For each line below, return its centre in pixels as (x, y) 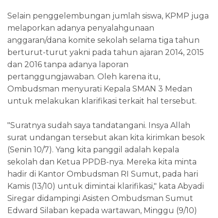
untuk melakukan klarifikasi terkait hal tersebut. (102, 101)
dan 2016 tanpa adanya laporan (68, 65)
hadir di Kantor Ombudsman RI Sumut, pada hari (103, 174)
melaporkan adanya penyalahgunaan (81, 28)
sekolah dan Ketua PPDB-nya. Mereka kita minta (102, 162)
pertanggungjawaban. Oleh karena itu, (84, 77)
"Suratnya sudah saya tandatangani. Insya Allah (99, 126)
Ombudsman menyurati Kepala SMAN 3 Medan (100, 89)
